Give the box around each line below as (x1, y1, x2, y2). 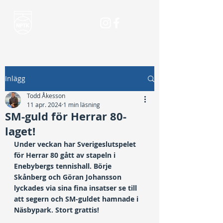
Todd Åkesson (27, 92, 65, 100)
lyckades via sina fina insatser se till (14, 183, 139, 193)
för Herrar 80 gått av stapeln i (14, 150, 117, 160)
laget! (5, 123, 35, 139)
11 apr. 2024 (27, 101, 62, 109)
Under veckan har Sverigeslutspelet (14, 139, 138, 149)
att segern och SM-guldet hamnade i (14, 194, 140, 204)
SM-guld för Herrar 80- (5, 109, 126, 124)
